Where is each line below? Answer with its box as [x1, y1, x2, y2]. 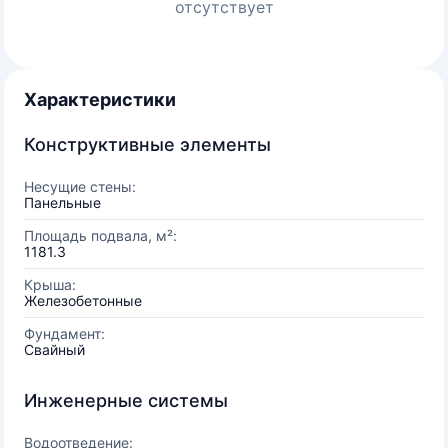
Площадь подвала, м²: [24, 227, 177, 244]
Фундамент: [24, 325, 105, 342]
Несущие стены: [24, 178, 136, 195]
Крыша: [24, 276, 76, 293]
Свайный [24, 341, 85, 358]
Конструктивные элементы [24, 134, 271, 155]
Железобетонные [24, 292, 142, 309]
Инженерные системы [24, 390, 228, 411]
